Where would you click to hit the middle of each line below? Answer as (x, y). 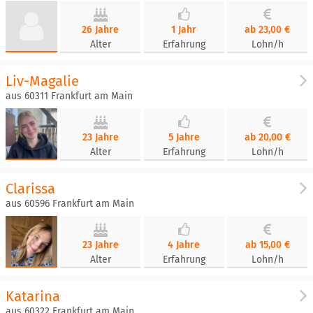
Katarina (33, 296)
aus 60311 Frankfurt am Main (69, 96)
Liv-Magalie (42, 81)
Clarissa (30, 189)
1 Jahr (184, 30)
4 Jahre (184, 245)
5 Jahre (184, 137)
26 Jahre (101, 30)
